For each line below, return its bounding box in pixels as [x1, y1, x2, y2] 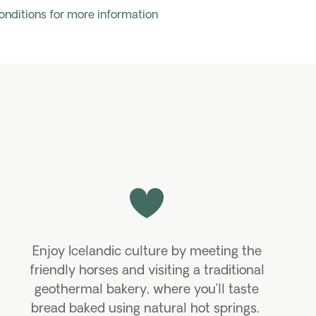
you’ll [194, 283, 225, 297]
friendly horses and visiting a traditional [29, 264, 265, 278]
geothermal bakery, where [35, 283, 190, 297]
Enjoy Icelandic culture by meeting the [32, 245, 262, 259]
